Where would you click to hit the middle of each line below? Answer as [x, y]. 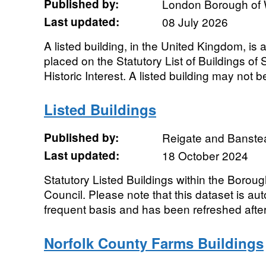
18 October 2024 [205, 155]
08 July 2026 [195, 22]
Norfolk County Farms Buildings [153, 243]
